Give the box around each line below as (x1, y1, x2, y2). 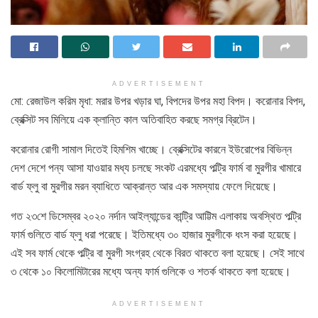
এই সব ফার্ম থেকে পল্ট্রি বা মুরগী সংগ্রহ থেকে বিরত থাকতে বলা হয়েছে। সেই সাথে (11, 246, 305, 261)
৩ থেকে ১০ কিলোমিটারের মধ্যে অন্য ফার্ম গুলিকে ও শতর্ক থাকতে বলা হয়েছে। (11, 265, 291, 279)
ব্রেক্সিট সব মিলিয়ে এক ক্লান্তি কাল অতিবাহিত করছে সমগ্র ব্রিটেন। (11, 113, 257, 127)
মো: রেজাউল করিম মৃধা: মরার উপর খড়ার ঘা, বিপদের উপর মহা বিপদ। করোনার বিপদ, (11, 94, 305, 109)
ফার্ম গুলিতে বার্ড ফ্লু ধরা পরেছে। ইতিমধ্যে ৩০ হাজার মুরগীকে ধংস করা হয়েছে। (11, 228, 298, 242)
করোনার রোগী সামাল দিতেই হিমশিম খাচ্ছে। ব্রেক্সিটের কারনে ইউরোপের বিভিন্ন (11, 143, 292, 157)
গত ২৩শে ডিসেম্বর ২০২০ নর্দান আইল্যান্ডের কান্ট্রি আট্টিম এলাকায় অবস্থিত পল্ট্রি (11, 209, 301, 224)
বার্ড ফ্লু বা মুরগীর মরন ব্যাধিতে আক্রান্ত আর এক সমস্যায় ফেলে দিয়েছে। (11, 180, 278, 194)
